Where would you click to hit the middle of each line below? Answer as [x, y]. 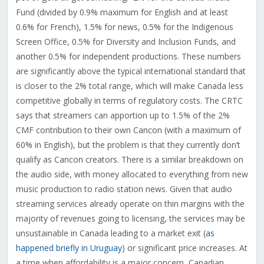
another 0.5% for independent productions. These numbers [128, 57]
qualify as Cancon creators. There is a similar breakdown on [129, 160]
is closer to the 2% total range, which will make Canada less [129, 86]
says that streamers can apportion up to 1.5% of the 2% [123, 115]
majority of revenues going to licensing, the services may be [130, 219]
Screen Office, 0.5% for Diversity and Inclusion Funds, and [126, 42]
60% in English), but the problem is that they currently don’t [128, 145]
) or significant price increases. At [184, 248]
